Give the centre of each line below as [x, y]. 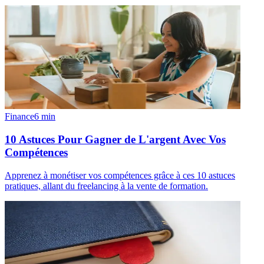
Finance [19, 117]
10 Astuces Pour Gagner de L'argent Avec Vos [115, 140]
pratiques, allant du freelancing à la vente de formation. [106, 186]
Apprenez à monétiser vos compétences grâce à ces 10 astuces [120, 175]
